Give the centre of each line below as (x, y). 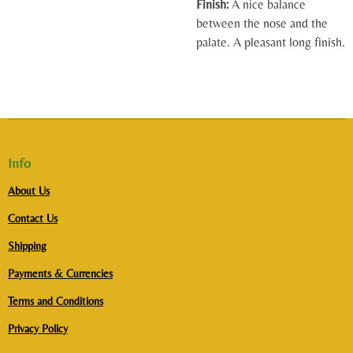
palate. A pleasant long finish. (271, 42)
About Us (29, 191)
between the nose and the (262, 23)
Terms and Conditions (56, 301)
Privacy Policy (38, 329)
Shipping (27, 246)
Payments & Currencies (60, 273)
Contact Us (33, 218)
